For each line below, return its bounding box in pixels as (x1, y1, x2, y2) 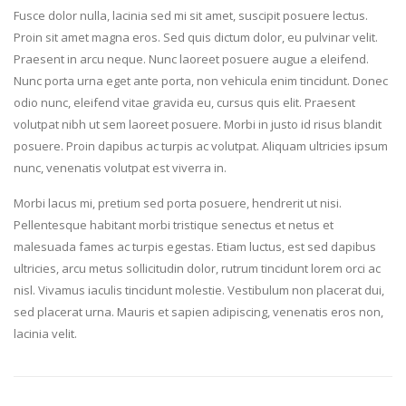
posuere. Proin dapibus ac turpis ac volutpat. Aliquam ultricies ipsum (14, 137, 388, 154)
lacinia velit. (14, 324, 77, 342)
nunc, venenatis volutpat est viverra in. (14, 159, 227, 176)
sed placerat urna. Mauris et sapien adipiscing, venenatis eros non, (14, 303, 383, 320)
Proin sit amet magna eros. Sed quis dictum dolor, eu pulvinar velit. (14, 28, 378, 45)
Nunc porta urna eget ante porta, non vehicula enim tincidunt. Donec (14, 72, 388, 89)
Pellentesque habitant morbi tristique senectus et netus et (14, 216, 333, 233)
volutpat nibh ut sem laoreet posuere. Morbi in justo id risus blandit (14, 115, 382, 132)
